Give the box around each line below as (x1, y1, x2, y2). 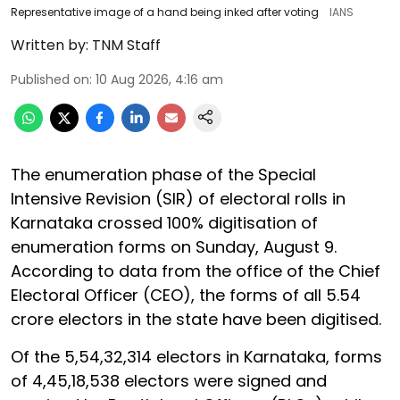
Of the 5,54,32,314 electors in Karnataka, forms (11, 346, 382, 368)
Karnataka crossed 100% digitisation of (11, 212, 318, 234)
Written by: (11, 35, 88, 55)
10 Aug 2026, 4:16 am (96, 71, 223, 88)
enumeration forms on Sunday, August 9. (11, 236, 337, 258)
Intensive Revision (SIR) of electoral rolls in (11, 187, 346, 210)
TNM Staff (92, 35, 161, 55)
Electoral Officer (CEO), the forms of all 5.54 (11, 284, 361, 306)
